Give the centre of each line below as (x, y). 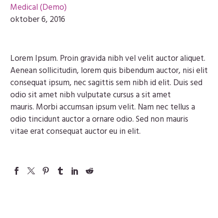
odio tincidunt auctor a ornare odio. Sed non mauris (99, 119)
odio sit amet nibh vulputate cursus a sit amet (91, 95)
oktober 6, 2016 (38, 19)
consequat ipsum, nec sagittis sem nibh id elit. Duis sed (106, 83)
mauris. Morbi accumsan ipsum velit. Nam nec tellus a (103, 107)
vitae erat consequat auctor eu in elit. (75, 131)
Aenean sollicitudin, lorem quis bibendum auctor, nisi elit (109, 71)
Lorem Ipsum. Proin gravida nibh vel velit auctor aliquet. (108, 58)
